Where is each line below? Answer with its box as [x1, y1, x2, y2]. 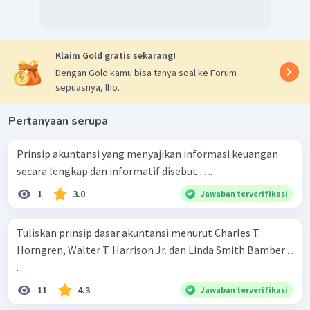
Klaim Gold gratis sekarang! [55, 49, 176, 62]
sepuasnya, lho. [55, 81, 120, 94]
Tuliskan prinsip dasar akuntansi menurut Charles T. [17, 226, 260, 240]
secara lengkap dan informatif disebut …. [17, 164, 212, 179]
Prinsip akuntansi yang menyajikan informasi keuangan [17, 147, 278, 161]
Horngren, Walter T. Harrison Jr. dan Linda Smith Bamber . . [17, 243, 293, 257]
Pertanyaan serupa [8, 113, 108, 129]
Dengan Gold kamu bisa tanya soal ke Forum [55, 66, 237, 80]
